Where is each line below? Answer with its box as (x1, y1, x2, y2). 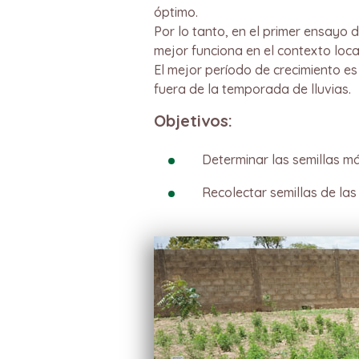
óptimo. (154, 4, 198, 20)
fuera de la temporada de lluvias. (154, 81, 351, 97)
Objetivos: (154, 111, 232, 131)
